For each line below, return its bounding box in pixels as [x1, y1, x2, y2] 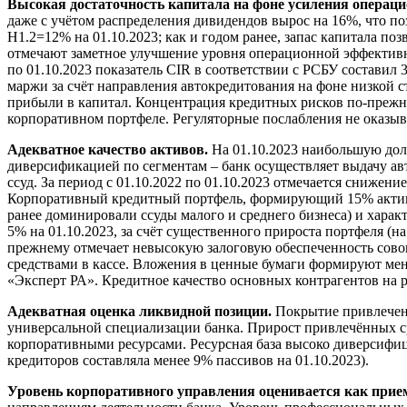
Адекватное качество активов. [7, 142, 208, 158]
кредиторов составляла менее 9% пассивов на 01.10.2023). [7, 352, 369, 369]
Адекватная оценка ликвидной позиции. [7, 303, 275, 320]
